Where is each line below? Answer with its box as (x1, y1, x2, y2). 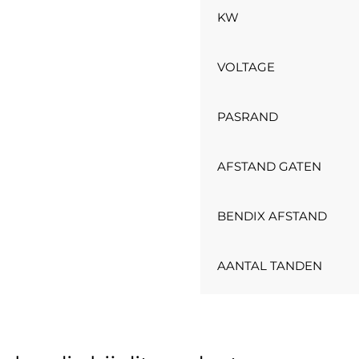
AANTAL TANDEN (217, 258, 323, 274)
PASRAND (217, 109, 279, 125)
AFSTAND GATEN (217, 159, 322, 175)
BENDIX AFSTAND (217, 208, 328, 224)
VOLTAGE (217, 59, 276, 75)
